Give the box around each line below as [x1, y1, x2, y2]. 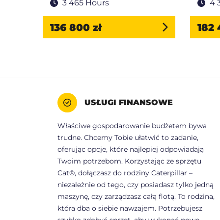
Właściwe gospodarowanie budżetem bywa [57, 121, 207, 131]
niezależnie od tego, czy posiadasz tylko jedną [57, 180, 214, 190]
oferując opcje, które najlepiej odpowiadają [57, 145, 204, 154]
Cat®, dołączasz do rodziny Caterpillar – [57, 168, 192, 178]
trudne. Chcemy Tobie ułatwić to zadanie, [57, 133, 198, 142]
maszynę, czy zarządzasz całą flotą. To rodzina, [57, 192, 215, 201]
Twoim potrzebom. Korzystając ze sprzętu [57, 157, 201, 166]
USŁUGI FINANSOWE [84, 98, 173, 108]
